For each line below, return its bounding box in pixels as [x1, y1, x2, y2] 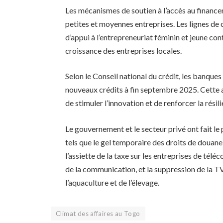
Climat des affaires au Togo [56, 209, 140, 218]
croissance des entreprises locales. [65, 45, 182, 55]
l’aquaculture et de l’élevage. [65, 177, 160, 187]
